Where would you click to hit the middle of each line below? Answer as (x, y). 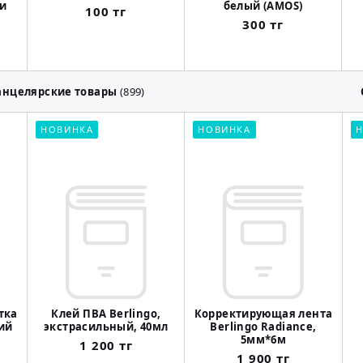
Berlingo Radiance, (263, 327)
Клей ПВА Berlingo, (106, 314)
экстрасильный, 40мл (106, 327)
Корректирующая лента (263, 314)
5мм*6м (263, 340)
